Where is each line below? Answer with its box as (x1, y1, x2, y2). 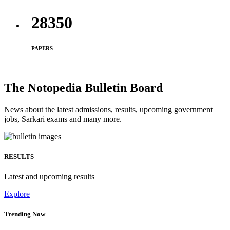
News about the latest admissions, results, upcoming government (4, 105, 213, 114)
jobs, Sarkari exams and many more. (4, 114, 122, 123)
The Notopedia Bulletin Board (4, 81, 163, 94)
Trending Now (4, 210, 45, 218)
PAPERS (31, 45, 53, 51)
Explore (4, 189, 30, 198)
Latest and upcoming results (4, 172, 94, 181)
